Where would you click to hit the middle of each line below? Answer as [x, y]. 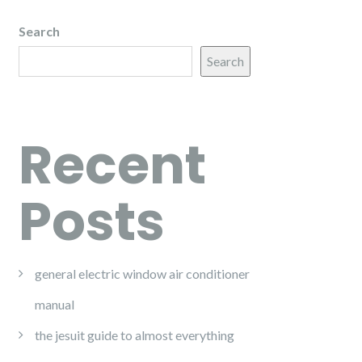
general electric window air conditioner [142, 274]
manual [55, 304]
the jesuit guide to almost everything [135, 335]
